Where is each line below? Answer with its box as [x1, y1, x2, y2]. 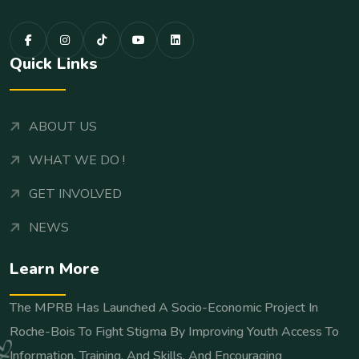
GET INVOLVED [29, 184, 122, 203]
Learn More [10, 257, 99, 280]
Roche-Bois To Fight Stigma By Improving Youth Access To [10, 322, 339, 341]
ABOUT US [29, 117, 97, 135]
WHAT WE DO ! [29, 151, 125, 169]
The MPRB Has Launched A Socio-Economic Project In [10, 298, 318, 317]
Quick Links [10, 52, 98, 75]
